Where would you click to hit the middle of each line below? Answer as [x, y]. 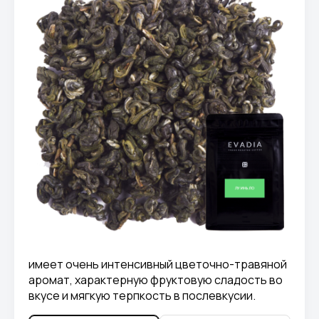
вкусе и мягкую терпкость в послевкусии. [142, 295]
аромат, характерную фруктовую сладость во [156, 279]
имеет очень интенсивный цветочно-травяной [158, 264]
